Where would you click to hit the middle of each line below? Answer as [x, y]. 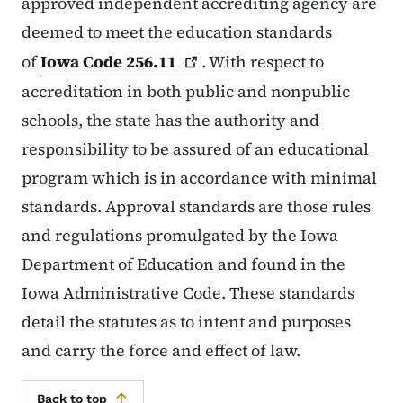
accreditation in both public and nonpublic [186, 92]
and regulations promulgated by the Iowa [180, 236]
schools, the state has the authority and [170, 121]
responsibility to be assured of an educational [195, 149]
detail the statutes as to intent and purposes [186, 322]
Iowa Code [83, 62]
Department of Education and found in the [184, 264]
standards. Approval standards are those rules [196, 207]
